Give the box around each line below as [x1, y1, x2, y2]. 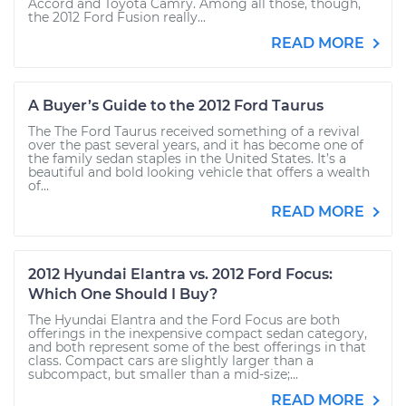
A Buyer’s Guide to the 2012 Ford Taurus [28, 97, 324, 114]
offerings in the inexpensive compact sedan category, [28, 325, 367, 342]
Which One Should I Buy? [28, 285, 217, 303]
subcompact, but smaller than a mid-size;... [28, 366, 298, 382]
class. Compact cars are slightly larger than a [28, 353, 314, 369]
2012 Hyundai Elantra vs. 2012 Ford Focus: [28, 266, 333, 283]
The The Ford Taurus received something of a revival [28, 123, 360, 140]
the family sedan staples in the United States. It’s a [28, 150, 346, 167]
